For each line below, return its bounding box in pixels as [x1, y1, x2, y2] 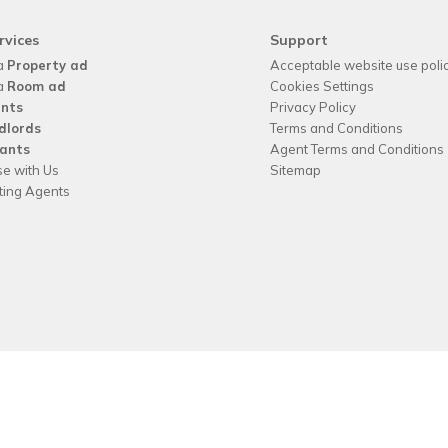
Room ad [7, 78, 66, 94]
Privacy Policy [270, 99, 356, 115]
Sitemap [270, 162, 321, 178]
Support [270, 31, 328, 49]
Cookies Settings [270, 78, 374, 94]
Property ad [7, 57, 88, 73]
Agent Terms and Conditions [270, 141, 444, 157]
